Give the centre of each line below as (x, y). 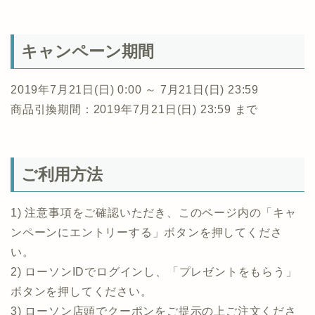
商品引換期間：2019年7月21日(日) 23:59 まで (135, 109)
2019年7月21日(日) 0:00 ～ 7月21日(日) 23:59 (135, 89)
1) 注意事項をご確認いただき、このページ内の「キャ (154, 213)
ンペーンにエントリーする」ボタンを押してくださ (147, 233)
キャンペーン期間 (88, 51)
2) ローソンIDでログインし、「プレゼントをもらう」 (154, 272)
